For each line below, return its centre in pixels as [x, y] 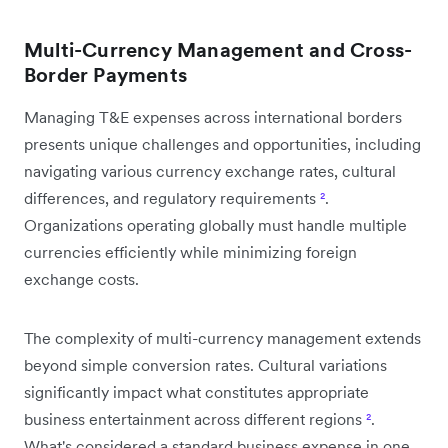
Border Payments [105, 74]
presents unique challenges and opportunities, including [222, 143]
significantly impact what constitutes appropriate [196, 391]
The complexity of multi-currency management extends [222, 337]
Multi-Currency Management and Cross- [218, 49]
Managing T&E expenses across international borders [213, 116]
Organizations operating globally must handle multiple [215, 224]
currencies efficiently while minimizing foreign [190, 251]
